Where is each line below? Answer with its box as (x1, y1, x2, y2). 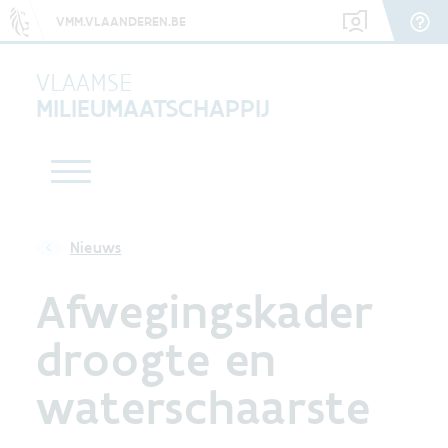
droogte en (36, 330, 277, 388)
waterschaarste (36, 378, 371, 436)
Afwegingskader (36, 282, 375, 340)
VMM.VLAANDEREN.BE (56, 12, 186, 30)
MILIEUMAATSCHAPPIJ (36, 92, 270, 124)
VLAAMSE (36, 66, 132, 98)
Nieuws (69, 238, 122, 257)
